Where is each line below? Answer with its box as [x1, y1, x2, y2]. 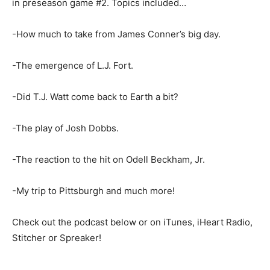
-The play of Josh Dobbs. [12, 122, 119, 134]
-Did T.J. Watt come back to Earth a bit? [12, 91, 178, 102]
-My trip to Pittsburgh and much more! [12, 185, 175, 196]
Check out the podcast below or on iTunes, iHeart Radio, [12, 216, 253, 228]
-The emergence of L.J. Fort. [12, 60, 133, 71]
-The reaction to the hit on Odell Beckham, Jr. [12, 154, 205, 165]
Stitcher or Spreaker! [12, 232, 101, 243]
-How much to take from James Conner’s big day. [12, 28, 221, 40]
